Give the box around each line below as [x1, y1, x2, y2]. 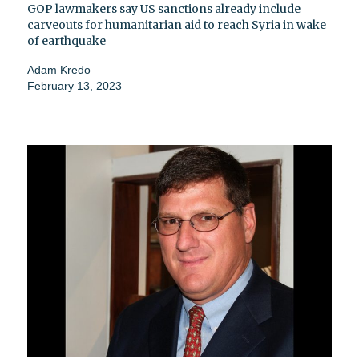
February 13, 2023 [27, 79, 122, 92]
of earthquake [27, 33, 106, 48]
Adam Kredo [27, 63, 91, 76]
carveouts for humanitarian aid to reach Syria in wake [27, 17, 326, 32]
